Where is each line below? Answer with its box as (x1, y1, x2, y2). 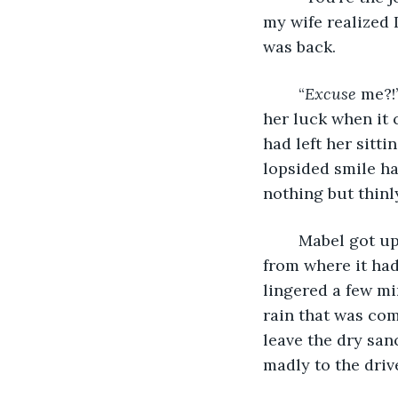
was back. (263, 36, 336, 57)
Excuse (305, 83, 361, 104)
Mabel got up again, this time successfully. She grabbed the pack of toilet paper (281, 229, 298, 251)
